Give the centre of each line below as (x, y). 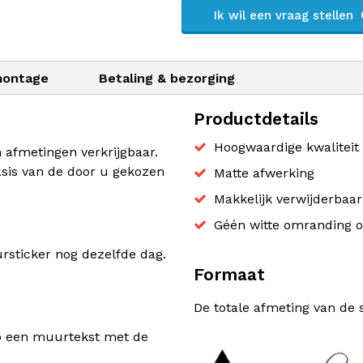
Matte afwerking (264, 173)
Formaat (229, 274)
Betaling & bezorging (167, 78)
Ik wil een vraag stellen (286, 15)
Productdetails (256, 119)
